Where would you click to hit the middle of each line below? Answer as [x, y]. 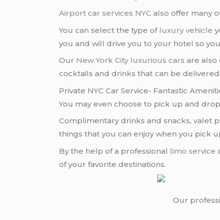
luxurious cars [158, 60]
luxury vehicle [186, 30]
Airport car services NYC [105, 13]
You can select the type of [109, 30]
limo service [193, 151]
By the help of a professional [115, 151]
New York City [102, 60]
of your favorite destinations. [113, 164]
